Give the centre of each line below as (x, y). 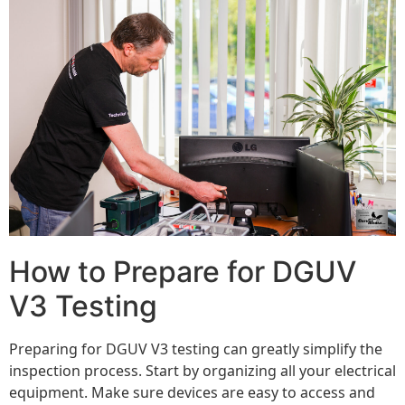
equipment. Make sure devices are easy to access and (192, 392)
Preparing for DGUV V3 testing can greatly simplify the (196, 348)
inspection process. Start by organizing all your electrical (202, 370)
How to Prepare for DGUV (183, 271)
